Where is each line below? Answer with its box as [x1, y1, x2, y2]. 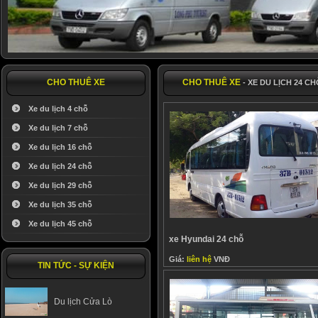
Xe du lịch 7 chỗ [28, 124, 88, 132]
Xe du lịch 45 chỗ [28, 219, 92, 228]
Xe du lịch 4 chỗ [28, 104, 88, 113]
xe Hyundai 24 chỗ [168, 234, 243, 244]
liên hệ [186, 255, 212, 263]
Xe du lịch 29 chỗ [28, 181, 92, 190]
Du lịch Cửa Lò [54, 297, 112, 307]
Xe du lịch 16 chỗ [28, 143, 92, 151]
